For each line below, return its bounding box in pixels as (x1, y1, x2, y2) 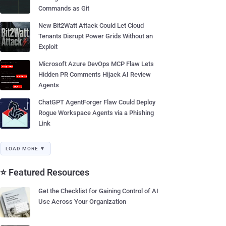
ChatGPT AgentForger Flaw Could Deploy (38, 98, 155, 106)
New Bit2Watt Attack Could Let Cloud (38, 22, 144, 29)
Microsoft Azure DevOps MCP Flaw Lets (38, 60, 154, 68)
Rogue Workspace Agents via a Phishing (38, 109, 154, 117)
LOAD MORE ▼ (6, 146, 45, 151)
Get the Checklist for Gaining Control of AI (38, 187, 158, 195)
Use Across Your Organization (38, 198, 126, 205)
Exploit (38, 43, 58, 50)
